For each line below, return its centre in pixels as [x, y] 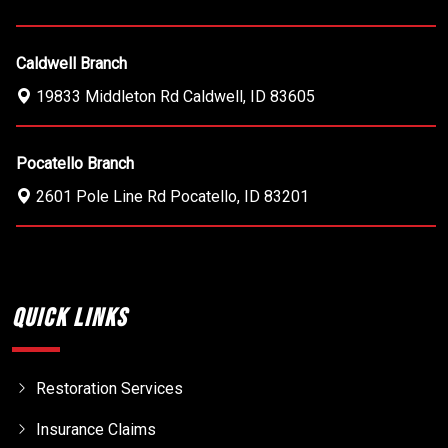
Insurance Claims [96, 429]
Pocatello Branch [75, 163]
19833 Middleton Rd [107, 96]
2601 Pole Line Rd [101, 196]
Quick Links [69, 318]
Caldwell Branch [71, 63]
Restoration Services [109, 388]
